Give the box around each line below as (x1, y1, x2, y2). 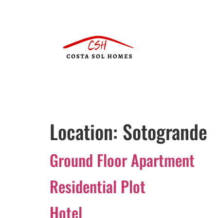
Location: (50, 117, 123, 146)
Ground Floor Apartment (50, 148, 195, 171)
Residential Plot (50, 175, 145, 198)
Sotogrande (123, 117, 207, 146)
